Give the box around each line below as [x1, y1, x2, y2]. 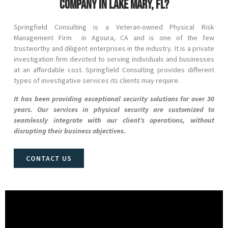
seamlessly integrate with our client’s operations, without [14, 115, 214, 125]
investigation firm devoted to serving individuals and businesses [14, 54, 214, 64]
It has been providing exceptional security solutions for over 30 [14, 94, 214, 103]
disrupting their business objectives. [14, 126, 126, 135]
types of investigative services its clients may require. [14, 76, 180, 85]
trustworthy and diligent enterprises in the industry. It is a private [14, 44, 214, 53]
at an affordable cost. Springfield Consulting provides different [14, 65, 214, 75]
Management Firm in [14, 33, 92, 43]
